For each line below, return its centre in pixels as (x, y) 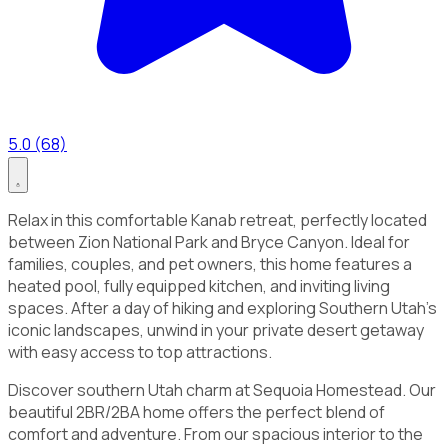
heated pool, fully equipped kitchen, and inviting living (199, 285)
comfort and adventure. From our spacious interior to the (215, 433)
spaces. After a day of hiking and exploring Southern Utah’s (222, 307)
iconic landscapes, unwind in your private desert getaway (216, 329)
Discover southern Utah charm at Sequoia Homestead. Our (222, 389)
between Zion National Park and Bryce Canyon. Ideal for (209, 241)
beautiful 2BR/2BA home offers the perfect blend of (196, 411)
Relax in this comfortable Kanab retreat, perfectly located (217, 219)
